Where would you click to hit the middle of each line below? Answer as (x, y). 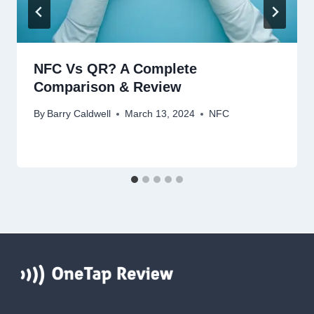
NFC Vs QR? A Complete (115, 68)
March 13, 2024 (160, 114)
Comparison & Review (108, 87)
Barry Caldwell (79, 114)
